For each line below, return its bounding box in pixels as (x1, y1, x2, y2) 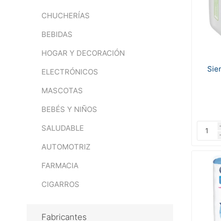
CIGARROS (41, 180, 79, 189)
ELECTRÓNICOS (41, 67, 98, 76)
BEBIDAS (41, 30, 73, 39)
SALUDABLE (41, 123, 84, 133)
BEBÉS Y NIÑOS (41, 105, 97, 114)
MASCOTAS (41, 86, 83, 95)
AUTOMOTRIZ (41, 142, 90, 151)
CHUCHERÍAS (41, 11, 90, 20)
